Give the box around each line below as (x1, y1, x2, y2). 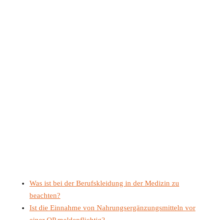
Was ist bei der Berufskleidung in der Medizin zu (29, 179, 179, 187)
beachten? (29, 191, 60, 199)
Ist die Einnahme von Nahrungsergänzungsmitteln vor (29, 203, 195, 212)
